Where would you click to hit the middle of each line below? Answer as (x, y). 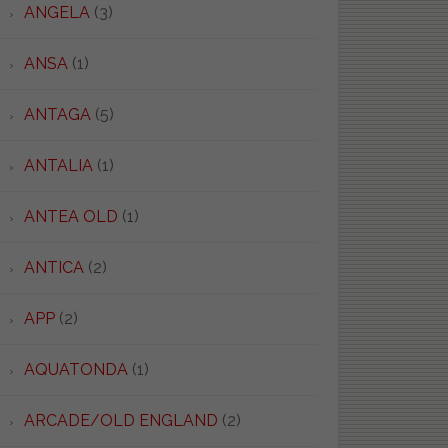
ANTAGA (57, 114)
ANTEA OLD (70, 216)
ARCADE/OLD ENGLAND (120, 420)
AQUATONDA (75, 369)
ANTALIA (58, 165)
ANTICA (53, 267)
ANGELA (56, 12)
